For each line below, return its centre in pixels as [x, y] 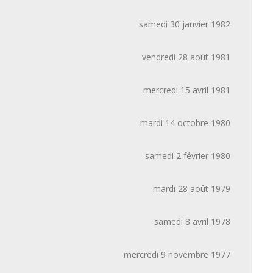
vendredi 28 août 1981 [186, 57]
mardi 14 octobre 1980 [185, 123]
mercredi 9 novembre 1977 [177, 254]
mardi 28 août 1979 [192, 189]
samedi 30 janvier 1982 [185, 24]
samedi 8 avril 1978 [192, 222]
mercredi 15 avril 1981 [187, 90]
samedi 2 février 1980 [188, 156]
